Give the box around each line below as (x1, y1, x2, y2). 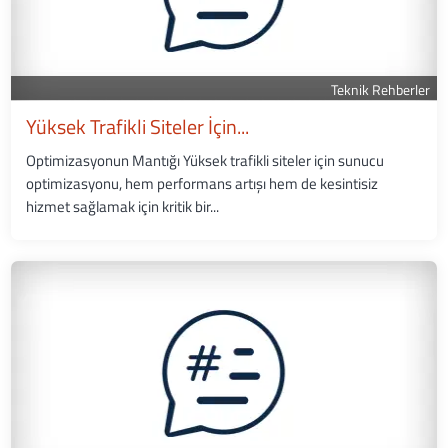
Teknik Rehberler (330, 79, 430, 101)
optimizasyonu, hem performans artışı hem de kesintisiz (26, 172, 379, 196)
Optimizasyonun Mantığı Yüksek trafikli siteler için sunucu (26, 149, 385, 173)
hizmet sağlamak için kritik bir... (26, 195, 220, 219)
